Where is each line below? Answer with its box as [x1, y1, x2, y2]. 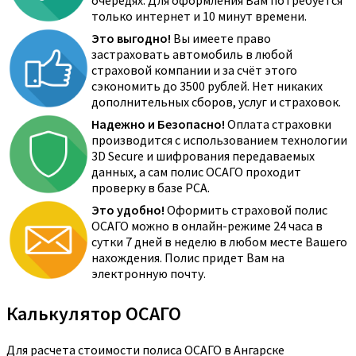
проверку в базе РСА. [91, 180, 210, 196]
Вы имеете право [171, 30, 271, 47]
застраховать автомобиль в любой [91, 46, 292, 63]
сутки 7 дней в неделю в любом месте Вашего [91, 234, 347, 250]
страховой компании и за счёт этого [91, 62, 297, 79]
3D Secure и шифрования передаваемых [91, 148, 315, 164]
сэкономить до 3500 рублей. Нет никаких [91, 78, 323, 95]
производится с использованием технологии [91, 132, 347, 149]
